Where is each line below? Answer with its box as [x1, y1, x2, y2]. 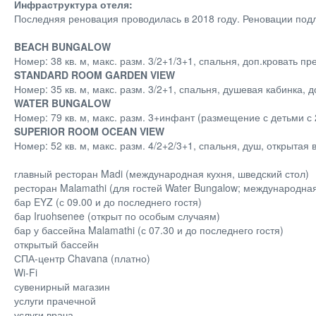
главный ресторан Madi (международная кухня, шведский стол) [14, 166, 309, 181]
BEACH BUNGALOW [14, 39, 111, 54]
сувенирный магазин [14, 279, 110, 293]
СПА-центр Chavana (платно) [14, 251, 150, 265]
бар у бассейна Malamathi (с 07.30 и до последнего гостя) [14, 223, 284, 237]
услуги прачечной [14, 293, 96, 308]
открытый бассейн [14, 237, 99, 251]
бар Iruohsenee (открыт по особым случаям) [14, 209, 220, 223]
